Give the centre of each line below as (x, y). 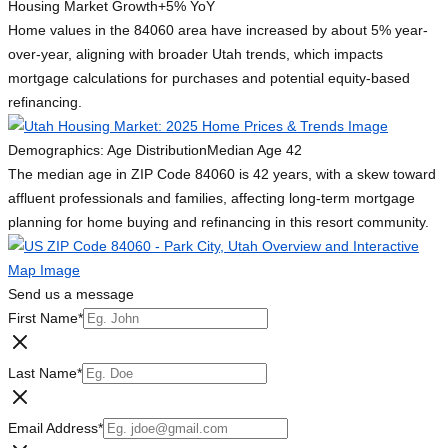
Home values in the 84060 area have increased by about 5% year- (218, 30)
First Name (43, 318)
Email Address (53, 428)
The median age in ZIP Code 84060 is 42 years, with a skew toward (222, 174)
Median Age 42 (254, 150)
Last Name (42, 373)
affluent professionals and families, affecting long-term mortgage (211, 198)
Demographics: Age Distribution (107, 150)
